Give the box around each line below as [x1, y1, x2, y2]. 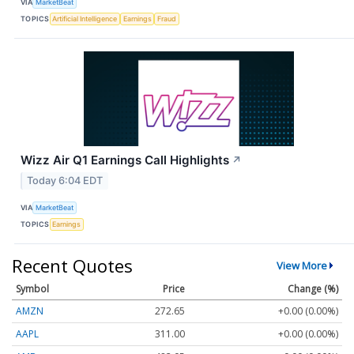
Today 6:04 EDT [27, 174, 104, 186]
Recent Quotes [12, 253, 133, 277]
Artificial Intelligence [52, 14, 118, 24]
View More [276, 258, 327, 273]
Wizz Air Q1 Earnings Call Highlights [21, 152, 229, 168]
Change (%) [288, 281, 338, 296]
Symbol [16, 281, 49, 296]
